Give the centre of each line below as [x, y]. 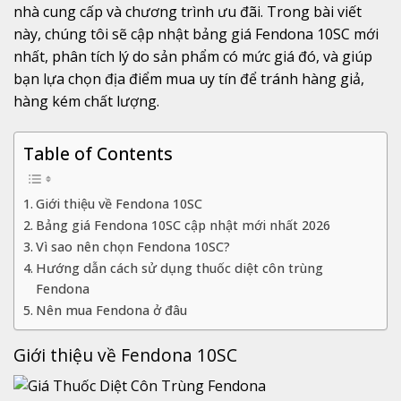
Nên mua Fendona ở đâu [111, 310]
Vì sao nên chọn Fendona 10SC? [132, 246]
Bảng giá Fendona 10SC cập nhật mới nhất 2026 [183, 225]
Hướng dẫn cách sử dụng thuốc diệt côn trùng [179, 268]
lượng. [138, 101]
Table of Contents [98, 153]
